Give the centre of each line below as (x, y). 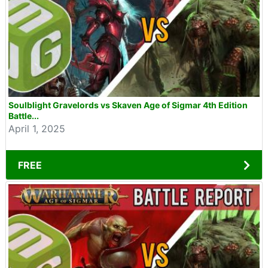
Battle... (24, 116)
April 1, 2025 (37, 129)
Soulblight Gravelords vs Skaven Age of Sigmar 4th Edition (128, 105)
